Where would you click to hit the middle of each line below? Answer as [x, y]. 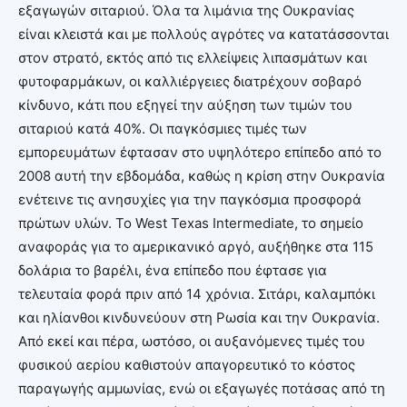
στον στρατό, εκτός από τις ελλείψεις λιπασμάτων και [193, 57]
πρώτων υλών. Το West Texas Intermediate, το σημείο [191, 223]
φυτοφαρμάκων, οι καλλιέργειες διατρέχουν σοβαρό [190, 81]
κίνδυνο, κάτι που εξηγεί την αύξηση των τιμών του [185, 104]
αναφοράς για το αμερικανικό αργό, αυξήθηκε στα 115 [196, 246]
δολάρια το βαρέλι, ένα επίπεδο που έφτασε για [173, 270]
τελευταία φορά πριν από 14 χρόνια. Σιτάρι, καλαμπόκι [197, 293]
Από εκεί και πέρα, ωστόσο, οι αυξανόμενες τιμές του [192, 341]
